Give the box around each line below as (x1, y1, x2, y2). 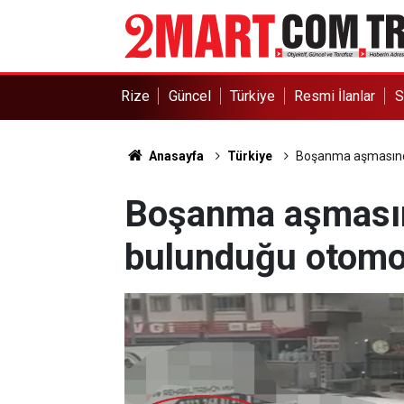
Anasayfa (145, 149, 204, 163)
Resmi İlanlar (294, 87, 376, 105)
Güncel (168, 87, 211, 105)
